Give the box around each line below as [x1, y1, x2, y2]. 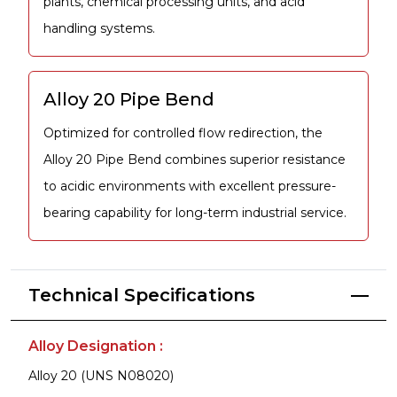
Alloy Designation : [28, 337, 163, 354]
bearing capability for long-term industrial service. [43, 204, 346, 221]
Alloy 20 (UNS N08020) [28, 367, 174, 384]
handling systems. [43, 19, 155, 36]
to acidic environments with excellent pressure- [43, 177, 336, 194]
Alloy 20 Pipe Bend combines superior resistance [43, 151, 346, 167]
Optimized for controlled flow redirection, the [43, 124, 323, 141]
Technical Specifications [28, 284, 255, 306]
